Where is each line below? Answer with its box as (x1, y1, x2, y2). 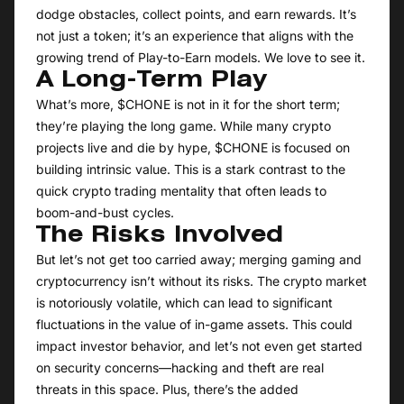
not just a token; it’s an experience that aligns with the (36, 28, 353, 44)
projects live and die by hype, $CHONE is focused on (36, 140, 350, 156)
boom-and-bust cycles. (36, 205, 174, 221)
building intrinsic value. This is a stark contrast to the (36, 161, 345, 178)
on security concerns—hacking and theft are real (36, 360, 324, 376)
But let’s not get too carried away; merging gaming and (36, 252, 362, 268)
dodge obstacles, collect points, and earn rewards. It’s (36, 6, 356, 23)
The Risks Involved (36, 226, 283, 247)
